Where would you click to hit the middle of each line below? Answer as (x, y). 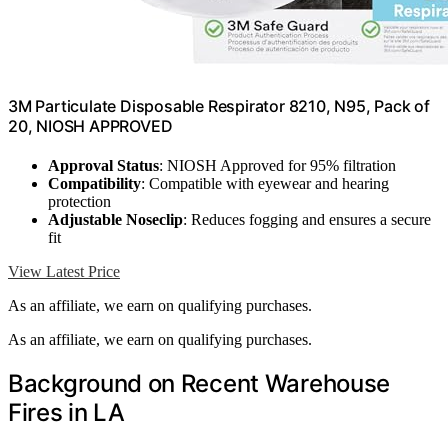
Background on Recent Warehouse (199, 384)
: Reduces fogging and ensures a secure (307, 220)
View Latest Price (64, 272)
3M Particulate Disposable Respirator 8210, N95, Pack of (219, 105)
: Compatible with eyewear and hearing (265, 184)
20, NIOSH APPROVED (90, 125)
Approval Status (103, 166)
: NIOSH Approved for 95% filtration (277, 166)
